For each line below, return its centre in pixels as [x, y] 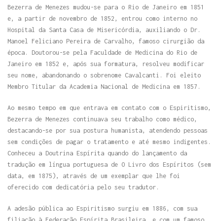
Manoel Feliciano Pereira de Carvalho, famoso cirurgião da [106, 41]
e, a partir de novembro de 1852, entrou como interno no [102, 18]
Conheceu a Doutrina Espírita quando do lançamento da [97, 153]
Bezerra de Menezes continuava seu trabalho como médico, [102, 119]
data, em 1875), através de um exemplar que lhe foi [94, 176]
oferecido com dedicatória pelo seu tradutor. [83, 187]
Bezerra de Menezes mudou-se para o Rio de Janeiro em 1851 [106, 7]
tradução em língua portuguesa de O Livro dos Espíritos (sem [109, 164]
